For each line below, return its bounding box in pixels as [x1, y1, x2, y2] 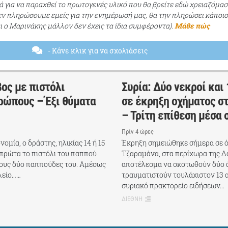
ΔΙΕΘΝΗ [122, 195, 142, 203]
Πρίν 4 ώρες [122, 127, 154, 135]
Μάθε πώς [175, 21, 210, 31]
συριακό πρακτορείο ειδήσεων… [122, 181, 224, 191]
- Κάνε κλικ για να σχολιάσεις [47, 46, 148, 56]
